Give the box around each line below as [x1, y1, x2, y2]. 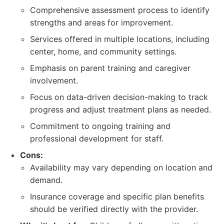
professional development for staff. [30, 133, 163, 143]
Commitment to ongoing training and [30, 121, 170, 131]
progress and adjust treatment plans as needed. [30, 104, 211, 114]
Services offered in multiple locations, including [30, 34, 209, 44]
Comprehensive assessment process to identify [30, 5, 209, 15]
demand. [30, 175, 62, 185]
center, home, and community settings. [30, 46, 176, 56]
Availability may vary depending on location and [30, 162, 212, 172]
